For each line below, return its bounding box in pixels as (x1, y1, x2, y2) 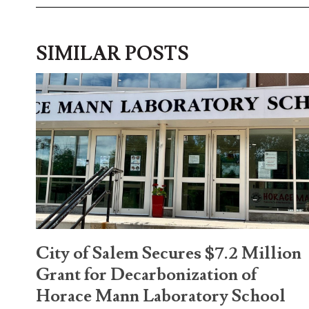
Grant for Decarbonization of (36, 263, 257, 287)
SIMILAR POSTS (36, 41, 189, 67)
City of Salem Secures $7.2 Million (36, 242, 301, 266)
